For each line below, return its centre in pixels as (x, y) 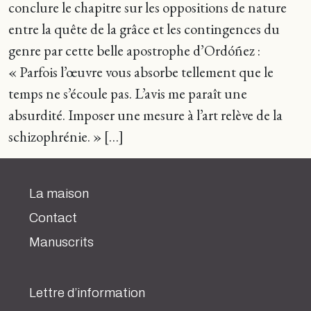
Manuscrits (61, 242)
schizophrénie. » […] (66, 136)
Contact (53, 218)
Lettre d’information (87, 293)
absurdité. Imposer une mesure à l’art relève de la (145, 115)
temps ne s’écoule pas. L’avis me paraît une (128, 93)
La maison (59, 194)
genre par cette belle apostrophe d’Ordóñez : (134, 50)
